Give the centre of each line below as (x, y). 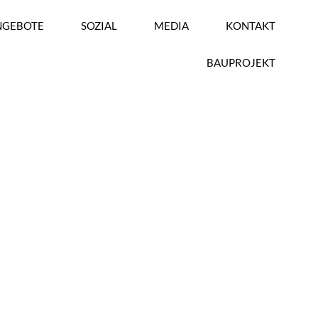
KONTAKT (251, 26)
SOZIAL (99, 26)
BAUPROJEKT (241, 62)
